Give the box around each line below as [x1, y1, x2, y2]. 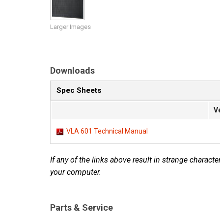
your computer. [50, 167, 101, 177]
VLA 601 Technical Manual [66, 127, 148, 136]
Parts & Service [50, 202, 113, 213]
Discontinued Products [85, 6, 162, 16]
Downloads [50, 65, 95, 76]
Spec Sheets [56, 86, 102, 95]
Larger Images [50, 23, 91, 30]
